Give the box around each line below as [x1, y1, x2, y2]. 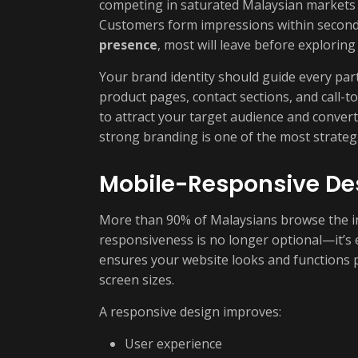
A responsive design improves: [99, 303, 281, 320]
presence [99, 36, 157, 54]
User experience [125, 335, 222, 352]
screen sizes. [99, 271, 174, 288]
